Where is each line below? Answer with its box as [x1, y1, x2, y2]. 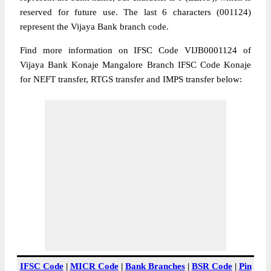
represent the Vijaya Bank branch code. [20, 22, 169, 31]
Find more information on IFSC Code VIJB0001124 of [20, 45, 251, 55]
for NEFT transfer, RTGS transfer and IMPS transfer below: [20, 74, 242, 84]
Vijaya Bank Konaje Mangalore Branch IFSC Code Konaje [20, 60, 251, 70]
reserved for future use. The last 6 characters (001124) [20, 7, 251, 17]
